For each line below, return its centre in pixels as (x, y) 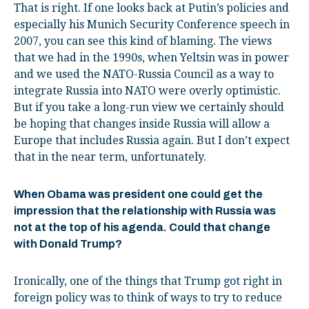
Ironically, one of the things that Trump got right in (148, 281)
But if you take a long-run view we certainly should (149, 107)
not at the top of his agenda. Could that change (142, 227)
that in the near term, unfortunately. (110, 157)
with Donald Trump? (68, 243)
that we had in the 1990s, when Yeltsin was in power (151, 57)
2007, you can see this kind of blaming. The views (143, 41)
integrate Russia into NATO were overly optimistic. (147, 90)
